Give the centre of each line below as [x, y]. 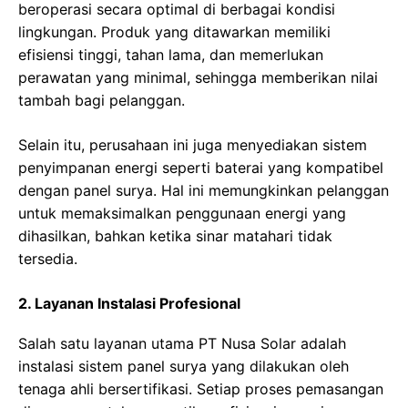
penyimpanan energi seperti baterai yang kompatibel [201, 168]
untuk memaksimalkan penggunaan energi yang [182, 214]
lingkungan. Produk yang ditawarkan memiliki [174, 32]
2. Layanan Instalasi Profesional [129, 304]
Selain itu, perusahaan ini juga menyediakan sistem [193, 145]
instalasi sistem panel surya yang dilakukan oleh [184, 367]
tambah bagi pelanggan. [102, 101]
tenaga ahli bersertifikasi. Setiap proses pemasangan [201, 389]
